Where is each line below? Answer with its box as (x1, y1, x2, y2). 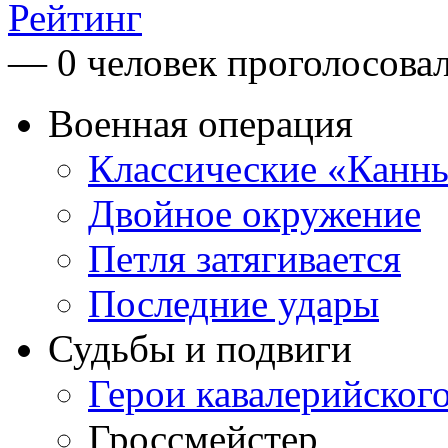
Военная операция (48, 101, 353, 145)
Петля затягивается (88, 236, 401, 280)
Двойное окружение (88, 191, 421, 235)
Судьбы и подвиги (48, 326, 352, 370)
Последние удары (88, 281, 379, 325)
